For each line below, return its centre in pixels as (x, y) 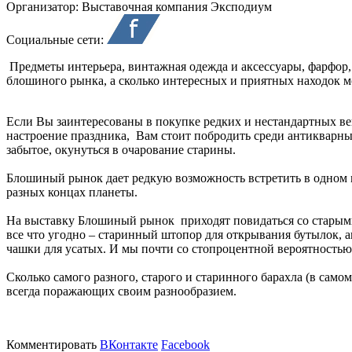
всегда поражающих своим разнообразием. (121, 291)
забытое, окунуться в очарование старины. (121, 150)
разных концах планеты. (72, 192)
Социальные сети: (57, 40)
